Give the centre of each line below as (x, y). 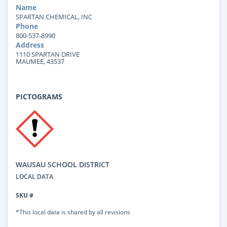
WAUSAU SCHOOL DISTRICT (63, 164)
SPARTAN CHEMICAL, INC (54, 16)
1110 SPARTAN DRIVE (48, 54)
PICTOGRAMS (39, 96)
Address (30, 45)
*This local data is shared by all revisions (73, 212)
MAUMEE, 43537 (40, 61)
